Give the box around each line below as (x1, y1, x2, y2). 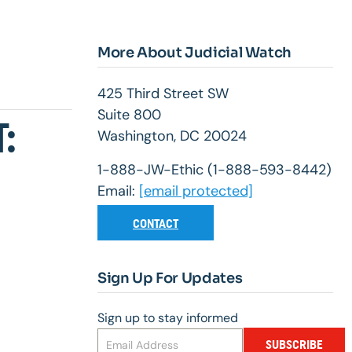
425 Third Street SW (97, 84, 229, 104)
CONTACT (133, 216, 178, 232)
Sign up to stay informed (97, 310, 238, 327)
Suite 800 (97, 105, 161, 125)
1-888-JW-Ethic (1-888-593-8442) (97, 160, 332, 180)
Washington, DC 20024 (97, 126, 247, 146)
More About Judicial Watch (97, 44, 291, 62)
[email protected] (139, 181, 253, 201)
